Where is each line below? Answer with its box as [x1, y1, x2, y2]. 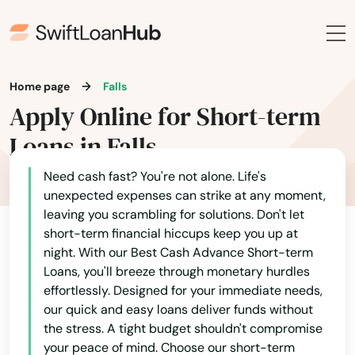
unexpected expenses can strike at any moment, [44, 187, 326, 204]
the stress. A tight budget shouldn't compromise [44, 320, 323, 337]
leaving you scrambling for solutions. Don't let [44, 206, 304, 223]
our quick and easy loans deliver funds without [44, 301, 313, 318]
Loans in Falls [10, 129, 157, 164]
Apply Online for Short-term [10, 99, 321, 134]
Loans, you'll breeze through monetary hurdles [44, 263, 310, 280]
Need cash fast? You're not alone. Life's [44, 168, 266, 185]
